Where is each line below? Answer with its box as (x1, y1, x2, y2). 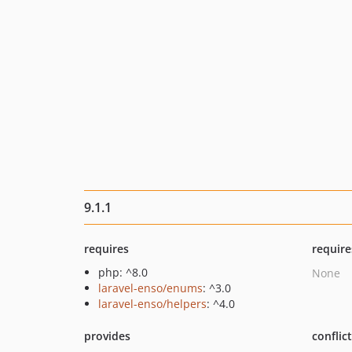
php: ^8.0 (98, 265, 148, 280)
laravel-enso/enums (98, 280, 203, 295)
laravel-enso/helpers (98, 296, 207, 311)
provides (84, 328, 130, 343)
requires (84, 241, 129, 256)
